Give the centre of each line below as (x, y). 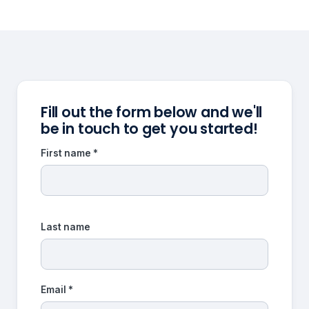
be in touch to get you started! (149, 128)
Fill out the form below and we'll (152, 112)
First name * (69, 153)
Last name (66, 227)
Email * (57, 290)
